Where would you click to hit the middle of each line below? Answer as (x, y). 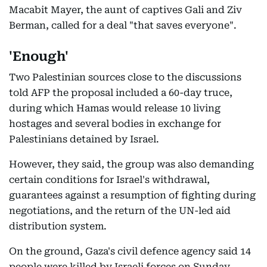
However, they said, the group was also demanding (131, 164)
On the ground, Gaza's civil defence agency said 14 (130, 251)
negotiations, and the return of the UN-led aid (120, 211)
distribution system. (58, 226)
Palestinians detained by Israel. (84, 139)
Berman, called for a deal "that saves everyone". (123, 25)
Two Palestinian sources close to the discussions (125, 77)
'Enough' (39, 56)
